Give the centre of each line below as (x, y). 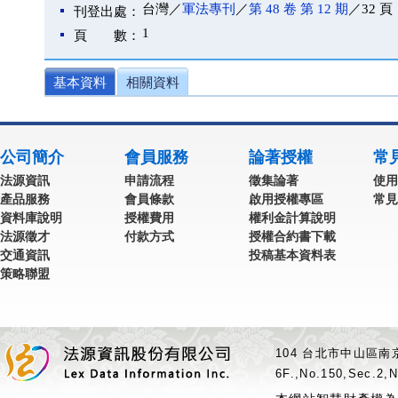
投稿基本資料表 (292, 255)
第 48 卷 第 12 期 (298, 9)
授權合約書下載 (292, 236)
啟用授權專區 (286, 199)
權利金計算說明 (292, 218)
